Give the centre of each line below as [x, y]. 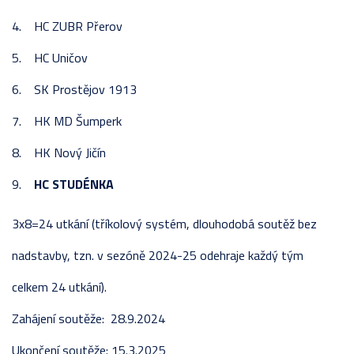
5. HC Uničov [50, 58]
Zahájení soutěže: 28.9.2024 [88, 318]
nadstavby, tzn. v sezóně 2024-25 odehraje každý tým [158, 255]
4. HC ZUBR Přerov [67, 26]
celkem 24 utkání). [59, 287]
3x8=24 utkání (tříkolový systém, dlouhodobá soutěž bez [164, 224]
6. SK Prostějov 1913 [74, 89]
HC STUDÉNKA [74, 184]
